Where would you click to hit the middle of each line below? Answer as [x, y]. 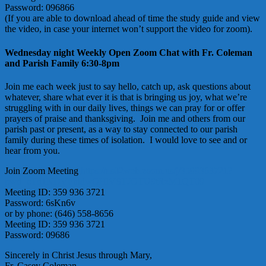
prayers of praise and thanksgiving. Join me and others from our [125, 118]
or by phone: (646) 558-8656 [59, 213]
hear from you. [35, 150]
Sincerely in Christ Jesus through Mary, [78, 255]
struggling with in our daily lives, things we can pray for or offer [125, 107]
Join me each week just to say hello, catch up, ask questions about [128, 86]
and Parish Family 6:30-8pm [62, 63]
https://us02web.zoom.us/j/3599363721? [156, 170]
